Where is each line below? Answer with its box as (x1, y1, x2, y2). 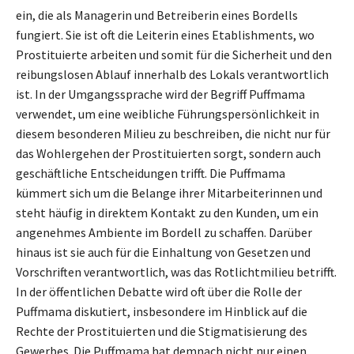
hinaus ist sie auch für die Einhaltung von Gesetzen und (16, 244, 311, 261)
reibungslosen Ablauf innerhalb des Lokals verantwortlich (16, 66, 329, 83)
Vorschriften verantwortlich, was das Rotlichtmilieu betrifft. (16, 264, 337, 281)
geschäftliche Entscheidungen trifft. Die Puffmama (16, 165, 285, 182)
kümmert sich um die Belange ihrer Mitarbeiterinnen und (16, 185, 322, 201)
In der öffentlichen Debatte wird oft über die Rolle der (16, 284, 302, 300)
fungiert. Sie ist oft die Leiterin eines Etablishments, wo (16, 27, 314, 43)
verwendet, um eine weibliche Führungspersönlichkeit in (16, 106, 319, 122)
